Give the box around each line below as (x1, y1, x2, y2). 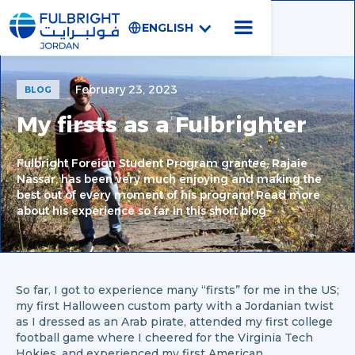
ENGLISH (142, 21, 193, 35)
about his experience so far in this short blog (17, 204, 266, 218)
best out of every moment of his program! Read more (17, 188, 320, 202)
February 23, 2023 (75, 82, 178, 97)
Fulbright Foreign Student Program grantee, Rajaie (17, 156, 307, 170)
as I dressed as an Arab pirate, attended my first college (16, 315, 333, 329)
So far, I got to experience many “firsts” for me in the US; (16, 283, 339, 297)
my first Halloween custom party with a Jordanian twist (16, 299, 334, 313)
